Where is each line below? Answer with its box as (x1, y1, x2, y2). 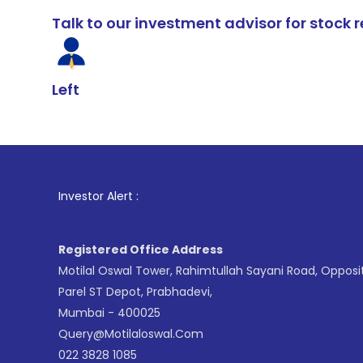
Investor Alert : (58, 188, 139, 204)
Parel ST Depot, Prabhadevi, (58, 284, 212, 300)
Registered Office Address (58, 241, 223, 258)
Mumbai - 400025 (58, 305, 160, 321)
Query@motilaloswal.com (58, 326, 203, 342)
